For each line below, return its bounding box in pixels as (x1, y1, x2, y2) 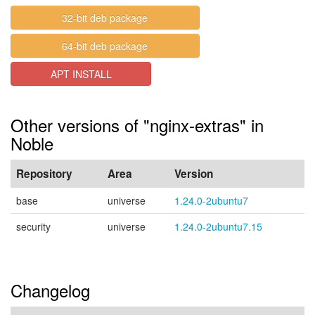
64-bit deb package (62, 39, 148, 53)
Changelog (11, 278, 90, 302)
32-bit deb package (62, 11, 148, 25)
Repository (16, 166, 72, 181)
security (16, 219, 51, 233)
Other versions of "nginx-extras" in (11, 112, 264, 137)
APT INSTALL (50, 67, 112, 81)
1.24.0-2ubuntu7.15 (174, 219, 262, 233)
